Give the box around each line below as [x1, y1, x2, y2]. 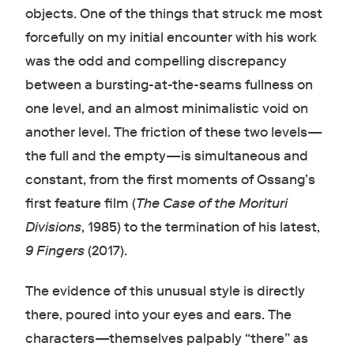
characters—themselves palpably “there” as [24, 330, 308, 348]
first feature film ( [24, 195, 136, 213]
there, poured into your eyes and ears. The [24, 307, 292, 324]
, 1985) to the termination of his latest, [81, 219, 320, 236]
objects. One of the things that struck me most [24, 6, 322, 23]
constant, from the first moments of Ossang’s [24, 171, 315, 189]
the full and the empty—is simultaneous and [24, 148, 308, 165]
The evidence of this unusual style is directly [24, 283, 305, 300]
